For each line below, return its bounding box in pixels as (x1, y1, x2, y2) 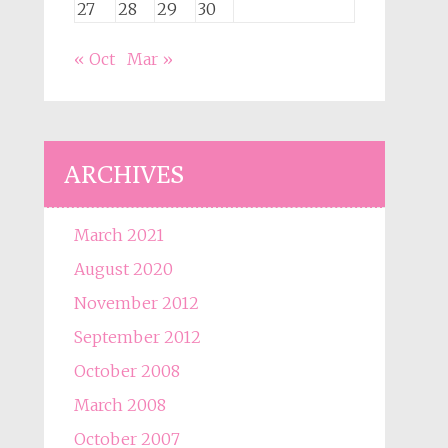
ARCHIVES (63, 159, 184, 189)
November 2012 (73, 293, 199, 313)
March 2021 (73, 225, 164, 245)
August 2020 (73, 259, 173, 279)
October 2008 (73, 361, 180, 381)
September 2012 (73, 327, 201, 347)
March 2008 (73, 395, 166, 415)
